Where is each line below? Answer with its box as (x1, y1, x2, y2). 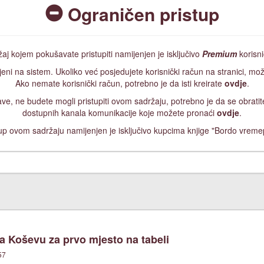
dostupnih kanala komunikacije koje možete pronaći (22, 106, 217, 118)
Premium (202, 47, 237, 60)
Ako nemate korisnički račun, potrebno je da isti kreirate (15, 77, 225, 89)
